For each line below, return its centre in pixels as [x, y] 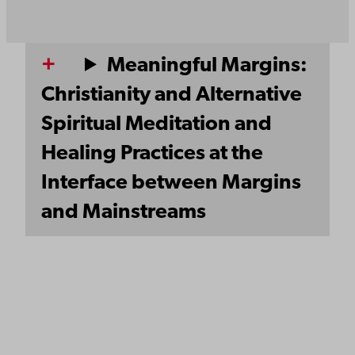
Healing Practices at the [152, 154]
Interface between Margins [171, 183]
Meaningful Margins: [208, 66]
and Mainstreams [124, 212]
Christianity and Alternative [172, 95]
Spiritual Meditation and [157, 124]
